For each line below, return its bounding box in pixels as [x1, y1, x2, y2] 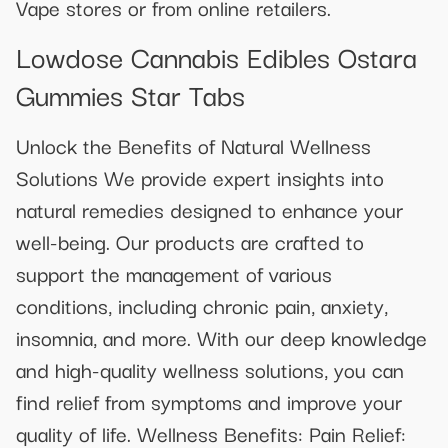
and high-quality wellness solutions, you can [16, 353, 404, 386]
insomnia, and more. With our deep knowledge [16, 321, 427, 354]
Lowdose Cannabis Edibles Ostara [16, 34, 417, 78]
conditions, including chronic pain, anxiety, [16, 289, 388, 322]
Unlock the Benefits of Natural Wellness [16, 129, 371, 162]
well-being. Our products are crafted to [16, 225, 364, 258]
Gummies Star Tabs [16, 72, 245, 116]
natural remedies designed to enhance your [16, 193, 403, 226]
